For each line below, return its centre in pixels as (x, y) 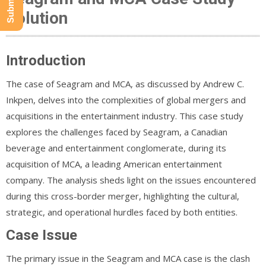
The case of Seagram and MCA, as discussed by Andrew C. (125, 83)
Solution (37, 18)
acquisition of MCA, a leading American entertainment (114, 164)
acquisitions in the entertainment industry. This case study (125, 115)
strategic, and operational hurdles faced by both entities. (122, 212)
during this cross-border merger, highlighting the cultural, (123, 196)
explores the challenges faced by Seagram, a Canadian (117, 132)
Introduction (46, 60)
